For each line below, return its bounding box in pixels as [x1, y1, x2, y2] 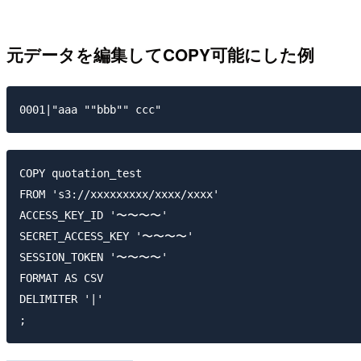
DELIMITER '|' [19, 293, 103, 306]
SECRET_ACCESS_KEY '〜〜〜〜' [19, 230, 193, 243]
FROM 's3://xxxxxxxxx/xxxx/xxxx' [19, 188, 219, 201]
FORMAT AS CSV [19, 272, 103, 285]
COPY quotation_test [19, 167, 142, 180]
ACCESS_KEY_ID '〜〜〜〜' [19, 209, 168, 222]
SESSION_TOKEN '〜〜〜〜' [19, 251, 168, 264]
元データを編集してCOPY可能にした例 [6, 42, 314, 66]
